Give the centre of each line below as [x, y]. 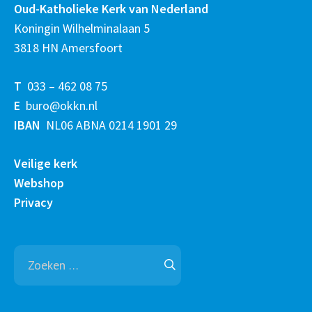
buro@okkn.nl [59, 105]
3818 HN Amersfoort [68, 47]
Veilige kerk [46, 163]
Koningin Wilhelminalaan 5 [82, 28]
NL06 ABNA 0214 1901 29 [109, 125]
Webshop [39, 182]
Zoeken [164, 253]
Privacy [33, 202]
